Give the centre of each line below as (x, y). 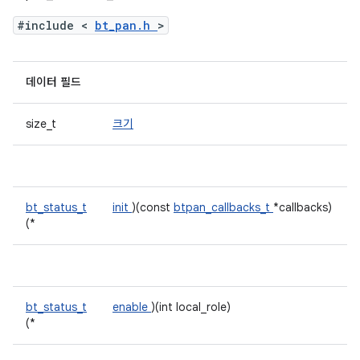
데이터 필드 (53, 82)
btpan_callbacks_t (223, 207)
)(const (153, 207)
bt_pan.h (126, 25)
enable (132, 307)
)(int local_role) (191, 307)
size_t (43, 124)
